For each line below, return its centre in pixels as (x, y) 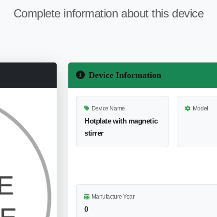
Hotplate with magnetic (121, 121)
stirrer (94, 133)
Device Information (125, 75)
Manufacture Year (113, 196)
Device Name (108, 108)
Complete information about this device (108, 13)
